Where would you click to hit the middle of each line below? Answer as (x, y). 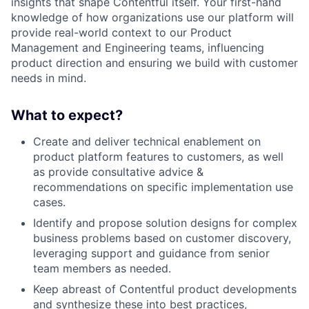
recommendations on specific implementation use (163, 187)
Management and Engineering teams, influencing (138, 47)
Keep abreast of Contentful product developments (165, 289)
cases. (49, 202)
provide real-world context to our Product (121, 32)
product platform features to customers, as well (158, 156)
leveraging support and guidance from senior (151, 253)
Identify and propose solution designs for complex (165, 222)
